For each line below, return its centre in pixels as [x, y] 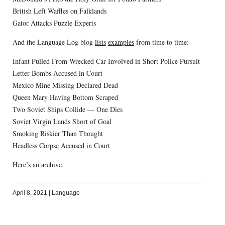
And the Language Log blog [53, 42]
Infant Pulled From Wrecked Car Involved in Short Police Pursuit [106, 61]
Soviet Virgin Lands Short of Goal [62, 121]
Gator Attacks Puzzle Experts [54, 23]
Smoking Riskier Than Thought [58, 133]
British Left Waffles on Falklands [59, 11]
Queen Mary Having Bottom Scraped [65, 97]
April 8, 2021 [30, 193]
